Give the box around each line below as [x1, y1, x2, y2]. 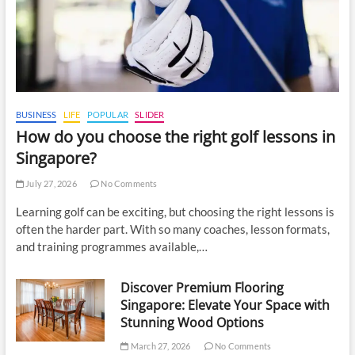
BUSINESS [15, 109, 57, 120]
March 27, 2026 [128, 340, 191, 351]
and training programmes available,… [15, 239, 208, 254]
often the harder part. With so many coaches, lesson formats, [15, 221, 330, 236]
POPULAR [86, 109, 128, 120]
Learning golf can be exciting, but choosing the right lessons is [15, 204, 334, 219]
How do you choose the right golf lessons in [15, 125, 335, 147]
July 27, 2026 [23, 177, 77, 189]
